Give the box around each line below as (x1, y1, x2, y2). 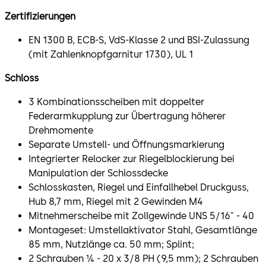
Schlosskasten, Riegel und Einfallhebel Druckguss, (28, 181, 249, 193)
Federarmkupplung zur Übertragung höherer (28, 110, 226, 122)
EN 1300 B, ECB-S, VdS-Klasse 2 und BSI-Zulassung (28, 34, 249, 46)
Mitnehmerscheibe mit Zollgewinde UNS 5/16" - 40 (28, 210, 254, 221)
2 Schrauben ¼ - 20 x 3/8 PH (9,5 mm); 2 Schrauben (28, 252, 258, 264)
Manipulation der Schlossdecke (28, 167, 168, 179)
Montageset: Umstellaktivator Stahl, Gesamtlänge (28, 224, 257, 236)
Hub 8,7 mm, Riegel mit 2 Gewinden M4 (28, 195, 203, 207)
